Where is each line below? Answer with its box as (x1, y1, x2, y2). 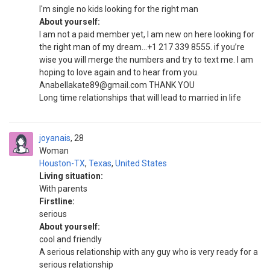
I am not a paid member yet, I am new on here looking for (39, 30, 254, 39)
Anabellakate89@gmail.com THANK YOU (39, 80, 195, 90)
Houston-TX (39, 159, 85, 168)
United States (115, 159, 167, 168)
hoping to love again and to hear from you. (39, 67, 199, 77)
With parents (39, 184, 87, 193)
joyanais (39, 133, 71, 143)
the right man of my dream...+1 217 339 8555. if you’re (39, 42, 245, 52)
